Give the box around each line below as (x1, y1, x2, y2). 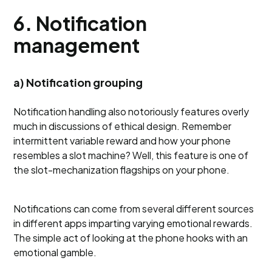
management (13, 33, 140, 57)
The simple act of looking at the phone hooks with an (13, 231, 248, 244)
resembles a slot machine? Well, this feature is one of (13, 149, 249, 161)
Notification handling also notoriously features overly (13, 105, 250, 118)
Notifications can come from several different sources (13, 202, 254, 215)
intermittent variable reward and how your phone (13, 134, 231, 147)
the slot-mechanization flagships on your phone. (13, 163, 230, 176)
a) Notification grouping (13, 75, 143, 89)
